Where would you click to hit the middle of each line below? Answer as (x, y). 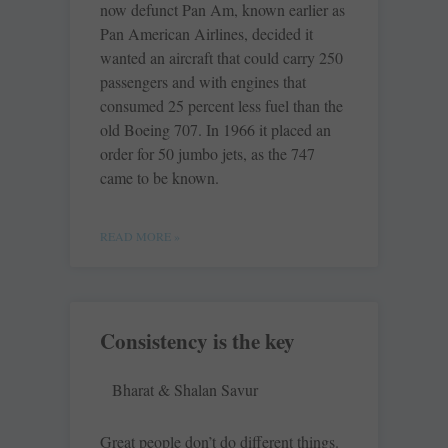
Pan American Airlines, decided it (206, 34)
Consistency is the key (197, 341)
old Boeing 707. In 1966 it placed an (215, 130)
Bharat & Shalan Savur (185, 390)
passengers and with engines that (203, 82)
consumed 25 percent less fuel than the (221, 106)
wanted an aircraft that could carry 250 (221, 58)
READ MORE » (140, 236)
